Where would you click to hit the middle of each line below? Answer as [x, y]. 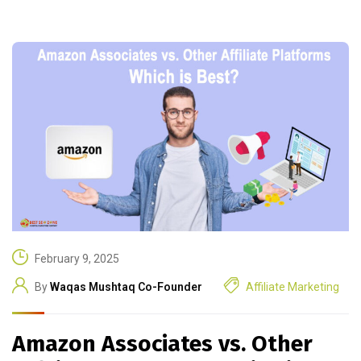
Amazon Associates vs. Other [162, 344]
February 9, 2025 [77, 258]
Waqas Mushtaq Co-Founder [126, 286]
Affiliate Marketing [293, 286]
